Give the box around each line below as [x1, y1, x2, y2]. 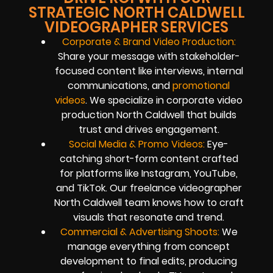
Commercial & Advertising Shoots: [60, 224, 219, 239]
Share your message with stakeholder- [57, 49, 240, 63]
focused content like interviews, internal [54, 63, 243, 78]
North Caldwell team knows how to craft [54, 195, 244, 210]
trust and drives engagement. [78, 122, 219, 136]
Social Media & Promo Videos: [69, 136, 205, 151]
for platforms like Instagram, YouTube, [60, 166, 238, 180]
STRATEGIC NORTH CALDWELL [28, 2, 245, 23]
